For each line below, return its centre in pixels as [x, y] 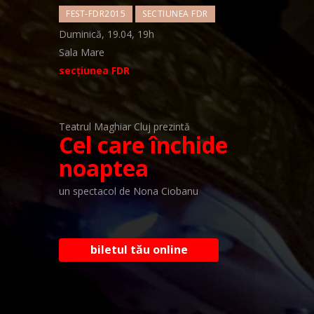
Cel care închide [143, 144]
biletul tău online [139, 249]
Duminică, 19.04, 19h [107, 34]
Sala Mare [82, 52]
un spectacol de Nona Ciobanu [129, 191]
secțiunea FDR [94, 70]
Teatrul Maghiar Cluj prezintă [124, 126]
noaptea [104, 168]
